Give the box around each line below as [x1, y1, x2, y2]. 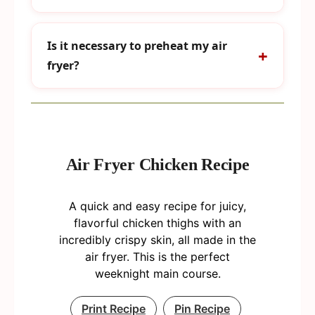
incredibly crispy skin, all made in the [59, 233, 256, 247]
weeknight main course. [94, 266, 221, 281]
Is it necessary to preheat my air [47, 38, 227, 53]
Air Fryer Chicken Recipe [65, 155, 250, 174]
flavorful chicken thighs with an [74, 216, 241, 230]
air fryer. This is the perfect [85, 250, 230, 264]
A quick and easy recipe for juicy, [69, 199, 246, 213]
